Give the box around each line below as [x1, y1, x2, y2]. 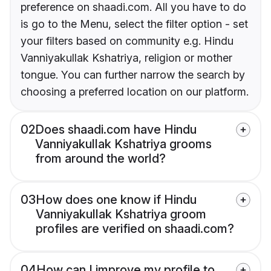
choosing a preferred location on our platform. [21, 85, 249, 99]
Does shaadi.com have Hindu [35, 122, 197, 137]
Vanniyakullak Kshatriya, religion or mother [21, 51, 232, 65]
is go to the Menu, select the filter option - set [21, 18, 248, 31]
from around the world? [35, 151, 166, 166]
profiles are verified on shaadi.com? [36, 221, 234, 237]
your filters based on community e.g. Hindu [21, 34, 233, 48]
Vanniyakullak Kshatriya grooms [35, 137, 212, 152]
